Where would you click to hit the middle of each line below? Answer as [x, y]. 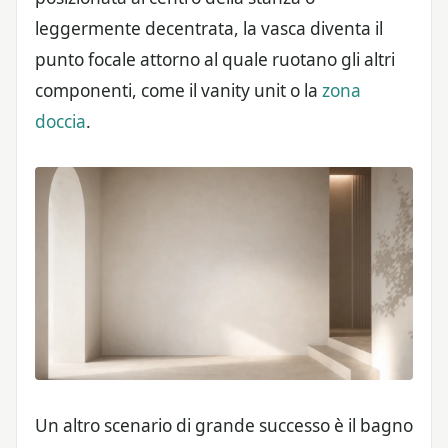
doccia [60, 121]
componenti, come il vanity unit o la [178, 90]
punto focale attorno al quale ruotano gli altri [215, 59]
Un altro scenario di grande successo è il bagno [224, 425]
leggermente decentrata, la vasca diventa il [209, 28]
